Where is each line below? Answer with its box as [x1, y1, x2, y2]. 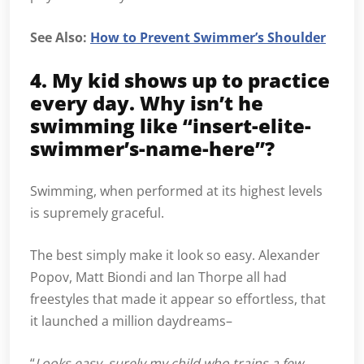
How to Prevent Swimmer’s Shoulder [90, 28, 326, 47]
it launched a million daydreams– [30, 312, 232, 331]
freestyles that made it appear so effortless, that [30, 290, 326, 309]
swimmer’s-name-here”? [30, 135, 275, 162]
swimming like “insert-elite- [30, 112, 311, 140]
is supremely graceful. [30, 204, 164, 223]
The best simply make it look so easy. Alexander [30, 246, 320, 265]
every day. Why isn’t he [30, 89, 263, 117]
